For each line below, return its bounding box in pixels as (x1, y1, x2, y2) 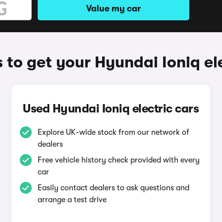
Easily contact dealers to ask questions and (37, 183, 189, 192)
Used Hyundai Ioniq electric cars (23, 102, 199, 115)
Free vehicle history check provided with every (37, 156, 200, 165)
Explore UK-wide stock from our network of (37, 128, 189, 137)
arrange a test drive (37, 195, 107, 204)
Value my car (86, 3, 141, 13)
